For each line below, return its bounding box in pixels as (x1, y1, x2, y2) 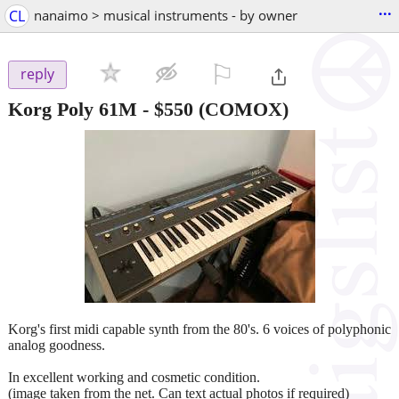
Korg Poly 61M (8, 97, 137, 120)
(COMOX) (193, 97, 289, 120)
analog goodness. (8, 337, 105, 353)
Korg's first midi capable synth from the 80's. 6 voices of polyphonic (8, 321, 391, 337)
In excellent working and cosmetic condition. (8, 369, 260, 385)
